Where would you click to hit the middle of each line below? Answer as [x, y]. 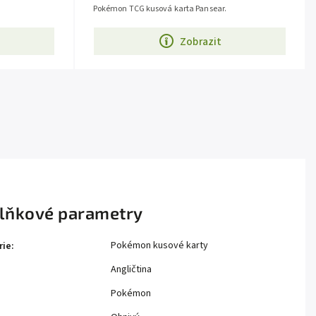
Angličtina [131, 270]
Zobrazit [201, 41]
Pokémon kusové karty [159, 246]
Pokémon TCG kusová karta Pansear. [160, 9]
